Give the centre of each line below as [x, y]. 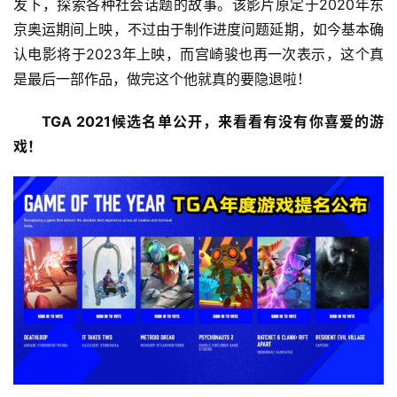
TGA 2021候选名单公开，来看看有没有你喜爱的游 [213, 121]
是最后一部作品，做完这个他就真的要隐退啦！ [162, 78]
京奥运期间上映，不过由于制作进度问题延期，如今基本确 [198, 29]
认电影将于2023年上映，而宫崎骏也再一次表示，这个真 [198, 54]
